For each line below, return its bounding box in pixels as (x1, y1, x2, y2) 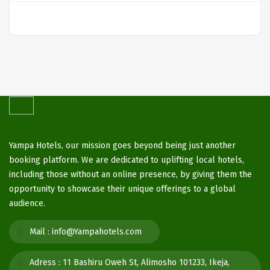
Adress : (27, 257, 60, 268)
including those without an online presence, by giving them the (9, 169, 252, 180)
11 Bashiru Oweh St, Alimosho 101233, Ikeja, (63, 257, 230, 268)
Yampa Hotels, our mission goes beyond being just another (9, 140, 236, 151)
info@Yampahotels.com (52, 227, 142, 237)
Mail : (27, 227, 49, 237)
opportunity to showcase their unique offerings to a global (9, 184, 236, 195)
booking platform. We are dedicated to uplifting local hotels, (9, 155, 244, 166)
